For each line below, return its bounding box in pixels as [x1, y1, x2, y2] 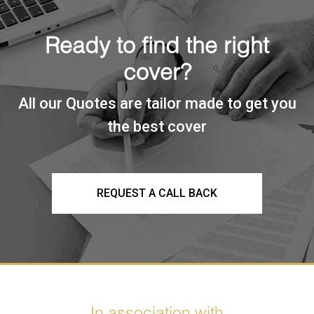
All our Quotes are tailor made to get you [18, 94, 296, 112]
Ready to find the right [45, 31, 269, 58]
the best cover [107, 117, 207, 135]
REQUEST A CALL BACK [97, 186, 217, 200]
